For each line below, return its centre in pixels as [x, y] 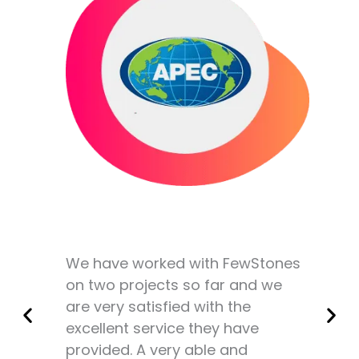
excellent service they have [163, 328]
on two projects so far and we [174, 284]
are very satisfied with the [159, 306]
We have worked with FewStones [184, 263]
